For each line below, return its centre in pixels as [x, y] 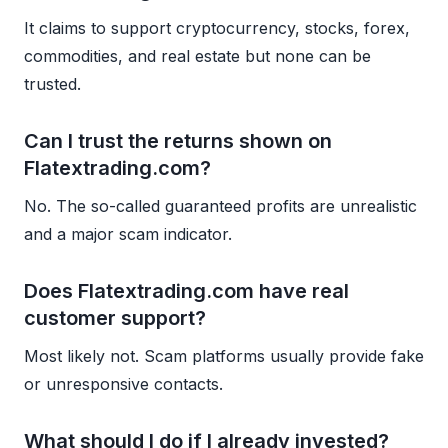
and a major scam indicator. [128, 233]
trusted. [52, 83]
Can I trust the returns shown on [178, 140]
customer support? [115, 317]
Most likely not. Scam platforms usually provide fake [224, 355]
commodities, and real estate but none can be [197, 55]
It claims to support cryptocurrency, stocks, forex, [217, 27]
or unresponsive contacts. [123, 383]
